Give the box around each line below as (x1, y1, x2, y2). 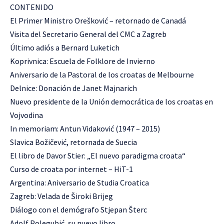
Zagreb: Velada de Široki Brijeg (10, 191, 113, 201)
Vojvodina (10, 110, 43, 120)
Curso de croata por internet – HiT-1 (10, 164, 133, 174)
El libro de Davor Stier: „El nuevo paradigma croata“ (10, 150, 185, 160)
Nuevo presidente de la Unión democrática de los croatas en (10, 96, 213, 106)
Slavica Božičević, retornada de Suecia (10, 137, 137, 147)
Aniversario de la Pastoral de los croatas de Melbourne (10, 69, 194, 79)
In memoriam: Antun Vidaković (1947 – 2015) (10, 123, 160, 133)
